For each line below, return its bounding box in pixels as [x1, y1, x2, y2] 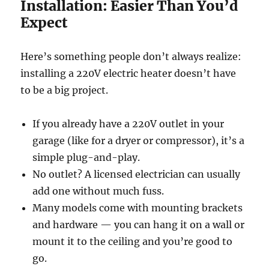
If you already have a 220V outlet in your [32, 118, 225, 130]
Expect [20, 14, 68, 32]
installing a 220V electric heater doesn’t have [20, 67, 237, 80]
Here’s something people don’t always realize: [20, 50, 242, 63]
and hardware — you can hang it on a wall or [32, 219, 245, 231]
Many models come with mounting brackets [32, 202, 243, 214]
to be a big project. [20, 84, 109, 97]
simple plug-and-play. [32, 151, 141, 164]
